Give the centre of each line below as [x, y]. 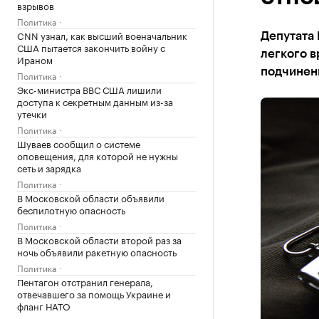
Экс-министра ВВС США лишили [89, 89]
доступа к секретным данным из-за [95, 101]
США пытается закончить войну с [91, 47]
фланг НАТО [44, 305]
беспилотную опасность [71, 209]
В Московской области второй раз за [99, 239]
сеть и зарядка [49, 167]
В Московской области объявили [91, 197]
